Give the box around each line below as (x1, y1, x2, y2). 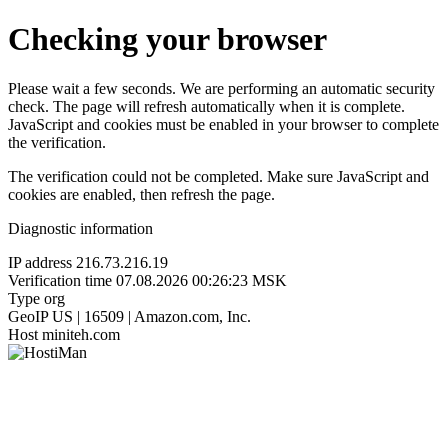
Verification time (8, 271, 112, 289)
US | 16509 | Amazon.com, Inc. (52, 307, 251, 325)
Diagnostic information (8, 219, 153, 237)
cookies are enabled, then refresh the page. (8, 185, 275, 203)
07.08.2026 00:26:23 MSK (116, 271, 287, 289)
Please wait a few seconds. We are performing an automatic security (8, 79, 435, 97)
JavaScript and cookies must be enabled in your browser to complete (8, 115, 439, 133)
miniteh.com (42, 325, 120, 343)
